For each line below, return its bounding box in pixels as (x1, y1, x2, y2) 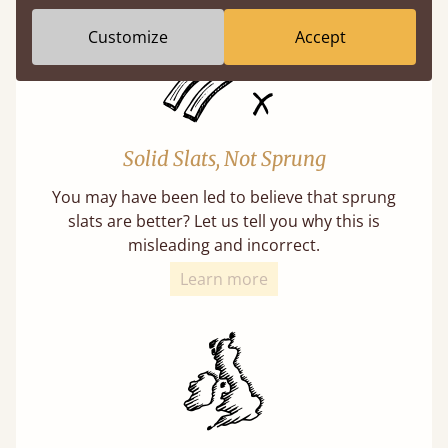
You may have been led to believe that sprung (52, 186, 396, 208)
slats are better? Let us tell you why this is (68, 210, 380, 232)
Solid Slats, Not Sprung (122, 146, 326, 171)
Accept (294, 26, 346, 49)
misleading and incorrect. (128, 234, 320, 256)
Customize (88, 26, 168, 49)
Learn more (180, 268, 268, 290)
